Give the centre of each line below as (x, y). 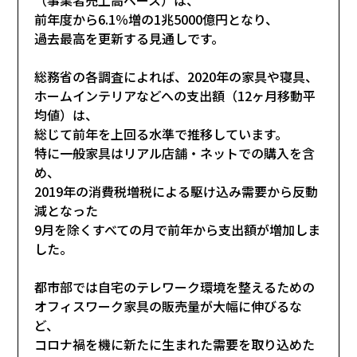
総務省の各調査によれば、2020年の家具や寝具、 (177, 76)
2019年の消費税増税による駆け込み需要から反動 (177, 191)
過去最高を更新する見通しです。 (129, 38)
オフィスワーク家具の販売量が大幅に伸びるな (169, 306)
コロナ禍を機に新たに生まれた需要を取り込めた (175, 344)
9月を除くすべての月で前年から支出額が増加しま (178, 229)
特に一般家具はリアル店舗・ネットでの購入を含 (175, 153)
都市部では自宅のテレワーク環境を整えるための (175, 286)
